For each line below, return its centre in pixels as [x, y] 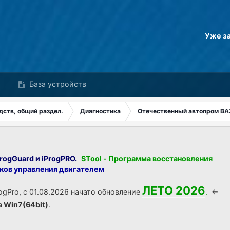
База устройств [57, 84]
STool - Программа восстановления [147, 159]
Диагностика [101, 111]
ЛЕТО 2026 [174, 190]
